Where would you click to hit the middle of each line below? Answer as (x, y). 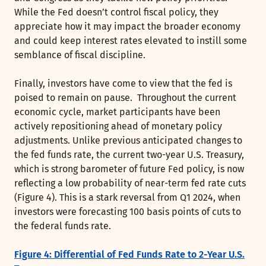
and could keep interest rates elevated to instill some (131, 41)
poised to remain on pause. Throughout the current (125, 98)
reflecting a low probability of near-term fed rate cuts (130, 183)
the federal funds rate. (63, 226)
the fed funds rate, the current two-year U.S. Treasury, (129, 155)
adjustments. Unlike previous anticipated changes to (128, 141)
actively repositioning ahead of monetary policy (118, 126)
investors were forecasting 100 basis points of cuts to (128, 212)
